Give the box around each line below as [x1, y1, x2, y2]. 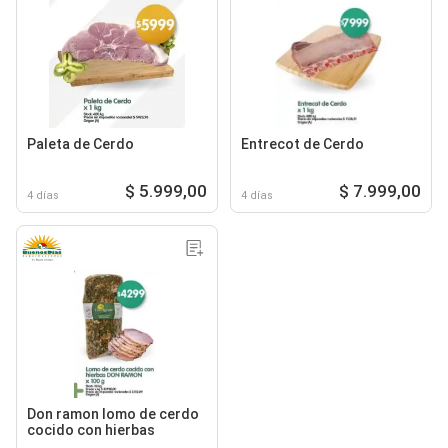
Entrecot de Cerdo [241, 135, 364, 152]
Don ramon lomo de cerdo [27, 405, 199, 422]
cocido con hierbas [27, 421, 155, 438]
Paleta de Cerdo [27, 135, 134, 152]
